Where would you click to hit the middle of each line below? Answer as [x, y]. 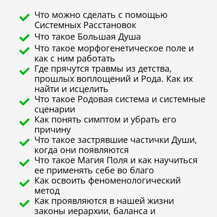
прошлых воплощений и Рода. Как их [114, 78]
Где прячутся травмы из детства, [103, 68]
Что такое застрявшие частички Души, [116, 139]
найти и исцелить [72, 88]
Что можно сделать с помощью [101, 14]
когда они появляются [82, 149]
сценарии [55, 109]
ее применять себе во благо [94, 170]
